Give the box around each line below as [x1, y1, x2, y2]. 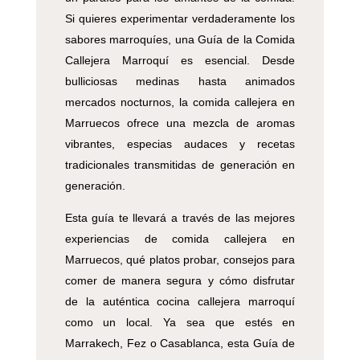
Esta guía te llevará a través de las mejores [64, 211, 296, 225]
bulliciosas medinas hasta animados [64, 75, 296, 88]
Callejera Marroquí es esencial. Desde [64, 54, 296, 67]
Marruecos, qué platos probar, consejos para [64, 253, 296, 267]
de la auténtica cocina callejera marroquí [64, 295, 296, 309]
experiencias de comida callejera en [64, 232, 296, 246]
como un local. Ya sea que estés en [64, 316, 296, 329]
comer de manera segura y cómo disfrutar [64, 274, 296, 288]
